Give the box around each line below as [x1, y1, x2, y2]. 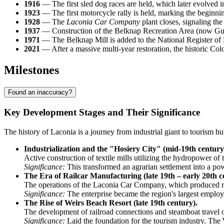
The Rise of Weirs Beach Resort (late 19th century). [24, 198, 197, 207]
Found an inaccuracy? [8, 88, 72, 96]
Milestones [4, 63, 59, 77]
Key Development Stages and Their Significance [4, 106, 200, 117]
